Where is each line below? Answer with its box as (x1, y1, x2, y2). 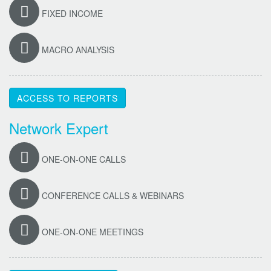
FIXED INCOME (39, 7, 103, 19)
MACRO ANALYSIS (39, 43, 114, 56)
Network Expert (9, 117, 108, 139)
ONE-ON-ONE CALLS (39, 152, 126, 165)
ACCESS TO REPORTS (17, 92, 118, 104)
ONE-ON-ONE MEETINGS (39, 225, 143, 238)
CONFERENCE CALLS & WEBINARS (39, 189, 184, 201)
